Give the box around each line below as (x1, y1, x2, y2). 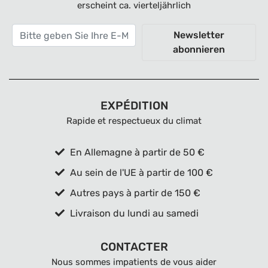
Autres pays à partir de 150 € (68, 187, 200, 199)
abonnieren (172, 44, 225, 55)
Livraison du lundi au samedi (68, 208, 199, 219)
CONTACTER (100, 240, 168, 254)
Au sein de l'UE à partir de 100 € (68, 167, 213, 178)
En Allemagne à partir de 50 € (68, 147, 205, 158)
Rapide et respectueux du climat (66, 115, 202, 126)
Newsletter (173, 29, 224, 41)
